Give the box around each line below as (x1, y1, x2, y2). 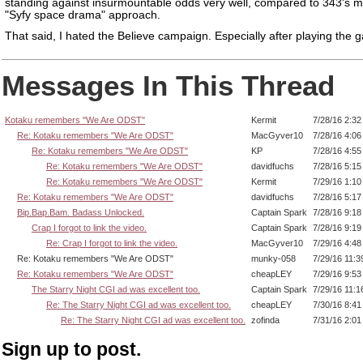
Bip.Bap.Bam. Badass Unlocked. (17, 207, 144, 218)
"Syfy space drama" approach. (5, 9, 160, 22)
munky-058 (251, 254, 296, 264)
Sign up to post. (2, 338, 141, 360)
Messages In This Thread (2, 70, 335, 102)
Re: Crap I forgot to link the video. (46, 238, 177, 249)
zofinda (251, 315, 280, 326)
